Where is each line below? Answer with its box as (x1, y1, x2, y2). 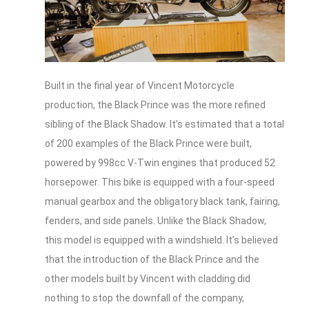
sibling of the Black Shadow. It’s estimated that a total (45, 119, 284, 130)
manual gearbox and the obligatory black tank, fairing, (45, 196, 280, 208)
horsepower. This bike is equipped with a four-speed (45, 177, 275, 188)
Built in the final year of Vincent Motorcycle (45, 80, 235, 92)
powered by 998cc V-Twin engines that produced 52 (45, 157, 275, 169)
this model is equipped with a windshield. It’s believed (45, 235, 278, 246)
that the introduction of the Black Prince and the (45, 254, 259, 266)
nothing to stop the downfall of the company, (45, 292, 244, 304)
